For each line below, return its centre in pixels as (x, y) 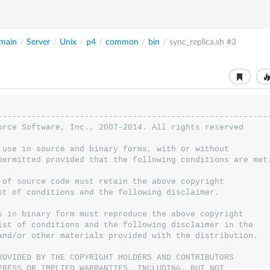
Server (38, 42)
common (122, 42)
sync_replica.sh (197, 42)
